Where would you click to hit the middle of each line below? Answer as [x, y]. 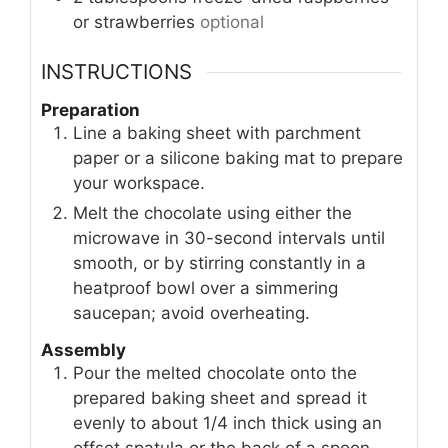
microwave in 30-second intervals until [229, 237]
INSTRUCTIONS [116, 72]
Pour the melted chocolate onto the [215, 373]
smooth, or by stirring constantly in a [219, 262]
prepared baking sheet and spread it [220, 398]
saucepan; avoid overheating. [191, 312]
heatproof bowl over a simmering [205, 287]
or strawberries [134, 21]
